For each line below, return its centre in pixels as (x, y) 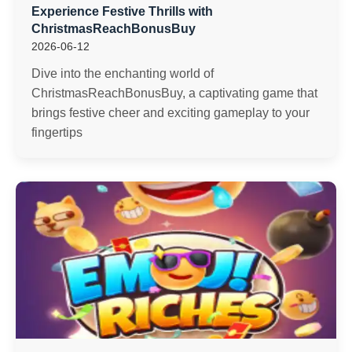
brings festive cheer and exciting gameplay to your (170, 113)
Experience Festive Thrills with (122, 11)
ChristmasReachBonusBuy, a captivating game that (174, 93)
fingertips (57, 132)
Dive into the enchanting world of (123, 73)
